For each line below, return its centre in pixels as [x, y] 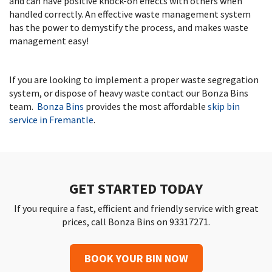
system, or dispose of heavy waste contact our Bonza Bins [129, 93]
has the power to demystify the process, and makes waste [129, 27]
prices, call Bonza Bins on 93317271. [136, 222]
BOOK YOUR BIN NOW [136, 258]
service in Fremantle [51, 120]
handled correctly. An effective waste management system [130, 14]
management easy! [50, 41]
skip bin [224, 106]
